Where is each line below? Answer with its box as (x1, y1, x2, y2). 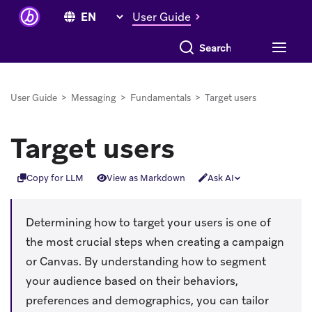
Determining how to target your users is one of (26, 214, 271, 230)
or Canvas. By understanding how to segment (26, 253, 266, 269)
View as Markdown (106, 172, 185, 185)
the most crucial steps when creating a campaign (26, 234, 284, 249)
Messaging (71, 92, 116, 104)
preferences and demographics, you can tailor (26, 292, 269, 308)
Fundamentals (130, 92, 191, 104)
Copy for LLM (26, 172, 84, 185)
